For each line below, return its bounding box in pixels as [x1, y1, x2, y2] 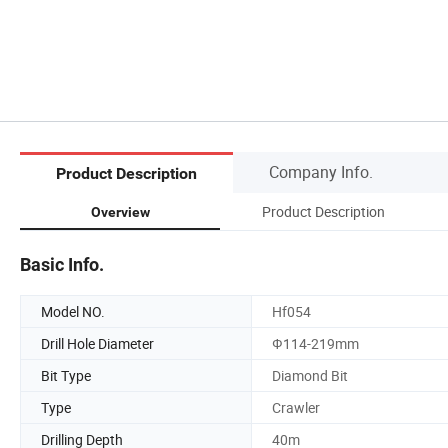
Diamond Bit [272, 365, 348, 385]
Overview [90, 203, 150, 220]
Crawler [272, 397, 320, 417]
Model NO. [41, 301, 105, 321]
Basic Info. [20, 253, 104, 275]
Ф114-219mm [272, 333, 359, 353]
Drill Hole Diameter [41, 333, 154, 353]
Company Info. [269, 160, 373, 183]
